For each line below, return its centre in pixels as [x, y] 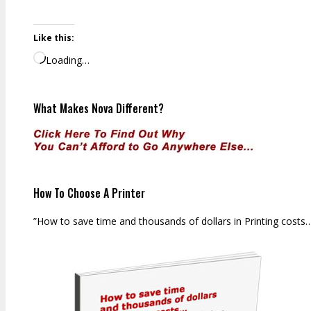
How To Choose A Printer [89, 193]
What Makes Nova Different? [99, 109]
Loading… [68, 60]
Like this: [54, 37]
